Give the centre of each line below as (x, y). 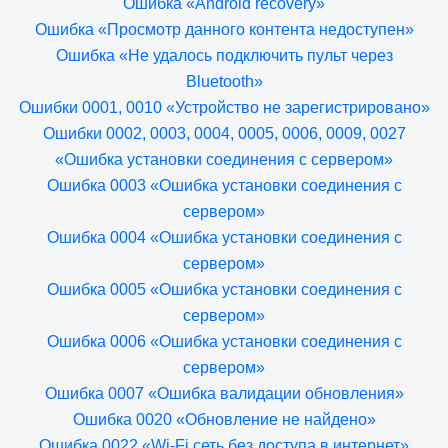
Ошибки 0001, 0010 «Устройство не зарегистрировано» (224, 107)
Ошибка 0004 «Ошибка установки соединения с (224, 237)
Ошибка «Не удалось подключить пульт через (224, 55)
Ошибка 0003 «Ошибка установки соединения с (224, 185)
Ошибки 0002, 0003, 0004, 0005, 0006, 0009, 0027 (224, 133)
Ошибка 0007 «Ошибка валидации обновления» (224, 393)
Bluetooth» (224, 81)
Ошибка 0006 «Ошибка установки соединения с (224, 341)
